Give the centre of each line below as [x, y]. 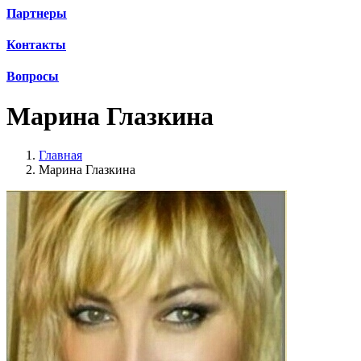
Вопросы [33, 77]
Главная [60, 156]
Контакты [36, 44]
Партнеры [37, 13]
